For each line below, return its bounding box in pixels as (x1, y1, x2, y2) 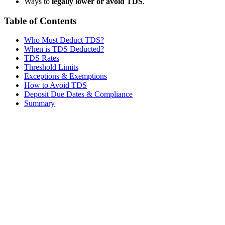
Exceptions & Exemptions (24, 72, 107, 81)
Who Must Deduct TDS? (24, 36, 104, 45)
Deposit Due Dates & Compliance (24, 90, 133, 99)
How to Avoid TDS (24, 81, 87, 90)
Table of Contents (4, 15, 76, 26)
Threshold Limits (24, 63, 78, 72)
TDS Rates (24, 54, 59, 63)
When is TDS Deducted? (24, 45, 104, 54)
